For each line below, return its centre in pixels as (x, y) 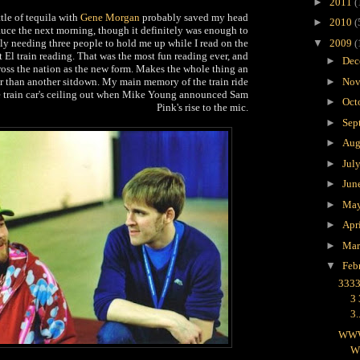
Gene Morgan (110, 17)
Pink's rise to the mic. (202, 107)
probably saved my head (194, 17)
